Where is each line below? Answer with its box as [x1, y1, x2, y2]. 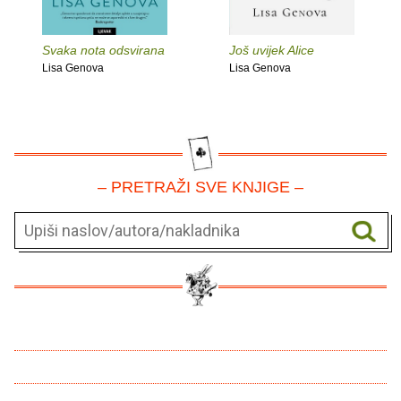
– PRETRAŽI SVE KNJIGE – [98, 178, 303, 197]
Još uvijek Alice [229, 43, 314, 58]
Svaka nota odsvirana [42, 43, 165, 58]
